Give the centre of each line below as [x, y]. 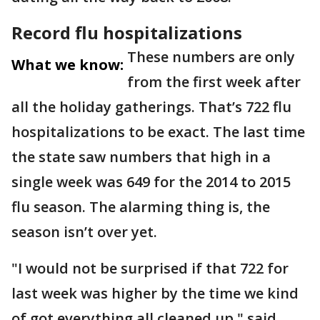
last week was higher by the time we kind [155, 293]
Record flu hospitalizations [127, 32]
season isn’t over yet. [84, 232]
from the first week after [214, 82]
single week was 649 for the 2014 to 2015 [151, 182]
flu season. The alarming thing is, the [141, 207]
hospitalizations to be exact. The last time [158, 132]
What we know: [67, 65]
